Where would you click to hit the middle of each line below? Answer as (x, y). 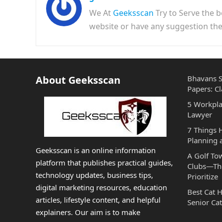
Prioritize (203, 176)
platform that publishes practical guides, (104, 163)
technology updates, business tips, (94, 175)
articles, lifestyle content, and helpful (98, 200)
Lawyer (200, 114)
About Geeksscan (78, 80)
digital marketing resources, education (101, 187)
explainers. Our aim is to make (88, 212)
